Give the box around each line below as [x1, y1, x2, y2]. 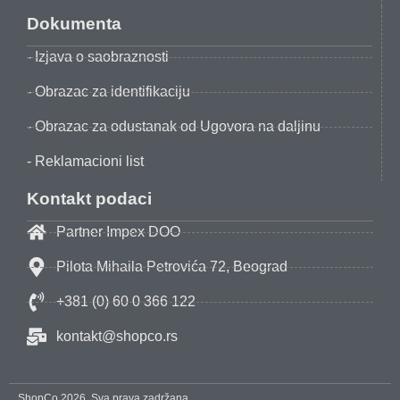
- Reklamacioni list [27, 154, 144, 170]
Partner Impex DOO [55, 224, 180, 240]
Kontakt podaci [27, 189, 152, 209]
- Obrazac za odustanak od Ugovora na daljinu [27, 119, 321, 135]
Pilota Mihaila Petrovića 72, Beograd [55, 259, 287, 275]
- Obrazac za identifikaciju [27, 84, 190, 100]
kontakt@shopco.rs [55, 329, 178, 345]
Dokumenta [27, 14, 121, 34]
